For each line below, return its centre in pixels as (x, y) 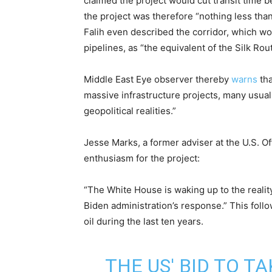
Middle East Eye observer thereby (158, 79)
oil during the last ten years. (144, 221)
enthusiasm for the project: (142, 158)
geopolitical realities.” (130, 111)
